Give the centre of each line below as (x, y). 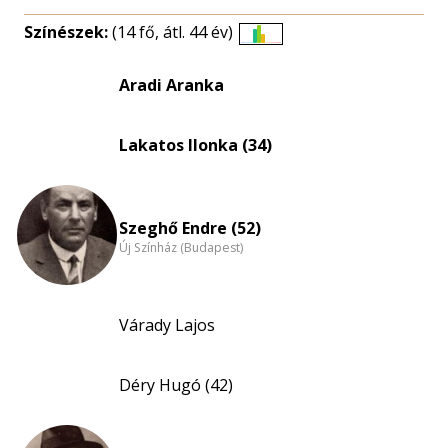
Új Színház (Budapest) (181, 248)
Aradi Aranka (171, 85)
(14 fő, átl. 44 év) (172, 32)
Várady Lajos (167, 325)
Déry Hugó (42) (176, 385)
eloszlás (289, 76)
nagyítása (296, 100)
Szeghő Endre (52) (190, 227)
